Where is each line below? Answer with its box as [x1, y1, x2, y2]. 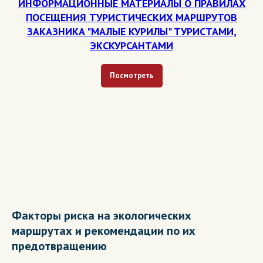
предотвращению [12, 238, 107, 254]
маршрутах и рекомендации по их [12, 222, 195, 238]
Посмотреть [109, 70, 154, 80]
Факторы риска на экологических [12, 207, 191, 223]
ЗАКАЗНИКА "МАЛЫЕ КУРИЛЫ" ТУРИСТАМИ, [26, 25, 237, 39]
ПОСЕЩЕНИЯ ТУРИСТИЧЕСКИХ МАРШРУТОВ [26, 11, 237, 25]
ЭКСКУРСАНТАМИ [90, 39, 173, 53]
